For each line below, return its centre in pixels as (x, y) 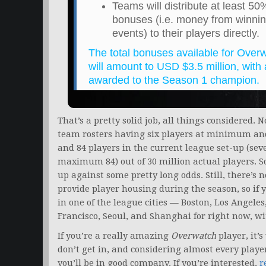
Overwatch (194, 236)
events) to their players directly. (186, 34)
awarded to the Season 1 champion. (174, 80)
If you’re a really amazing (114, 236)
